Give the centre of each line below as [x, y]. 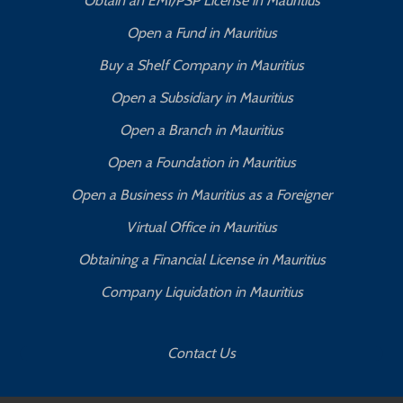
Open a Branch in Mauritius [201, 130]
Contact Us [201, 354]
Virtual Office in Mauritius [201, 228]
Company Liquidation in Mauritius [201, 292]
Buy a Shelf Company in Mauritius [201, 66]
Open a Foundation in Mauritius [201, 163]
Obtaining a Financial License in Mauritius [201, 260]
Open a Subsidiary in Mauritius [201, 98]
